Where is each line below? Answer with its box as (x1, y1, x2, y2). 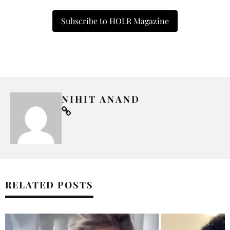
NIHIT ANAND (62, 92, 140, 105)
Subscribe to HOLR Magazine (61, 15, 169, 26)
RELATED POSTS (5, 178, 93, 191)
